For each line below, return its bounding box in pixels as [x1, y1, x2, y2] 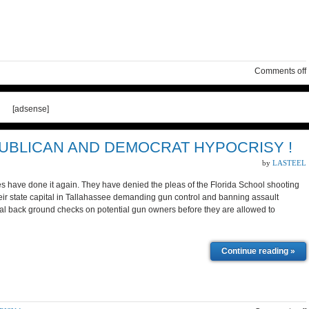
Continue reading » [221, 246, 295, 256]
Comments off [255, 66, 306, 76]
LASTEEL [272, 159, 306, 167]
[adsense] [12, 104, 49, 114]
